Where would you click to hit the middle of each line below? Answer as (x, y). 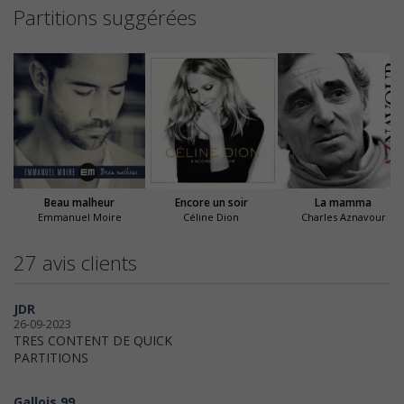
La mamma (344, 202)
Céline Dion (211, 216)
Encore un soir (211, 202)
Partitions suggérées (105, 17)
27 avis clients (75, 262)
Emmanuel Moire (79, 216)
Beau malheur (80, 202)
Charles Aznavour (343, 216)
